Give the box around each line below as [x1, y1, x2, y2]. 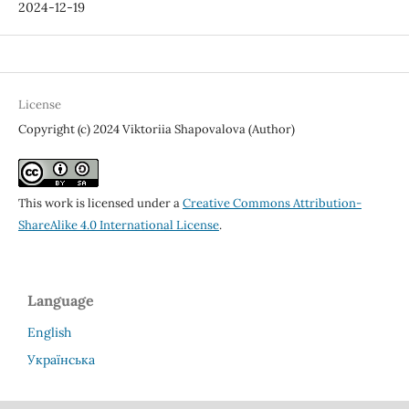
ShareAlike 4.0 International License [17, 216, 219, 233]
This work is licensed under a [17, 194, 183, 211]
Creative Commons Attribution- [182, 194, 362, 211]
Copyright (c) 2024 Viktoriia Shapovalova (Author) [17, 121, 295, 137]
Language [27, 290, 94, 309]
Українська [27, 351, 95, 368]
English [27, 323, 71, 341]
